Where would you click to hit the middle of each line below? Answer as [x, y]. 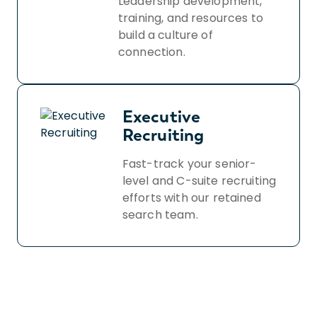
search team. [160, 214]
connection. [151, 52]
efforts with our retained [191, 197]
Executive [161, 116]
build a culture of [165, 35]
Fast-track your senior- [189, 163]
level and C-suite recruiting [199, 180]
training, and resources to [191, 18]
